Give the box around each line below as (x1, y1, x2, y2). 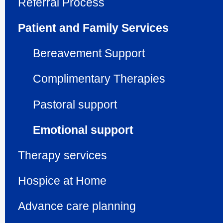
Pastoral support (33, 98, 117, 111)
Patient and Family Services (18, 21, 169, 35)
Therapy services (18, 148, 107, 162)
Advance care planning (18, 199, 136, 213)
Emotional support (33, 123, 133, 136)
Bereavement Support (33, 47, 145, 60)
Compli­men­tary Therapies (33, 72, 165, 86)
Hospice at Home (18, 174, 107, 187)
